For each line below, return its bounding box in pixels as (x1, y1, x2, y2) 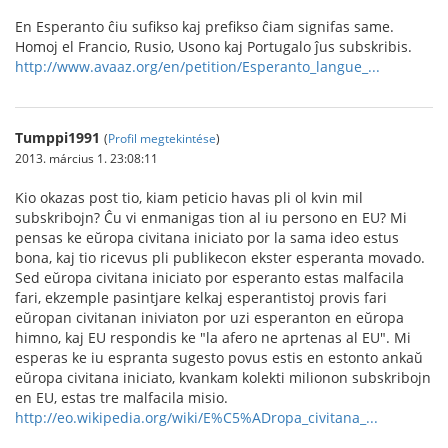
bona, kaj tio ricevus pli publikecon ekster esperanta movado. (15, 247, 425, 267)
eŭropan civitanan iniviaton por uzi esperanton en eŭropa (15, 307, 404, 327)
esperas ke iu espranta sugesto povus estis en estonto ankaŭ (15, 347, 423, 367)
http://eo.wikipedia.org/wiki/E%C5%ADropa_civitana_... (15, 407, 378, 427)
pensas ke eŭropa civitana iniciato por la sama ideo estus (15, 227, 399, 247)
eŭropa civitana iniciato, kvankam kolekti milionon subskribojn (15, 367, 431, 387)
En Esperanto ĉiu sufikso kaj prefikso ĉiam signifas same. (15, 16, 394, 36)
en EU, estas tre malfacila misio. (15, 387, 228, 407)
